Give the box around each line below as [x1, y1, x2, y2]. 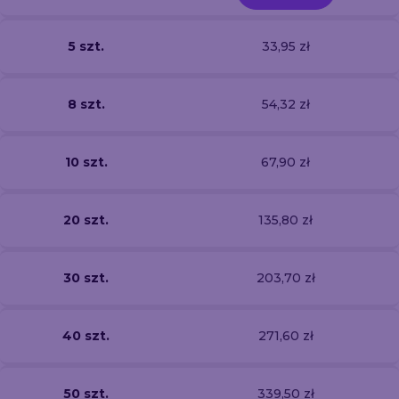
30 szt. [63, 269, 109, 286]
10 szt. [64, 153, 108, 170]
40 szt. [62, 327, 110, 344]
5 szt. [68, 37, 104, 54]
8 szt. [67, 95, 105, 112]
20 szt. [63, 211, 109, 228]
